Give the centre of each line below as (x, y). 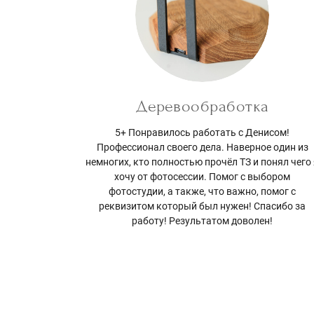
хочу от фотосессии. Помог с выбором (203, 177)
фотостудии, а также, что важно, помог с (203, 192)
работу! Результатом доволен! (203, 221)
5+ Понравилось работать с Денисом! (203, 133)
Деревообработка (202, 107)
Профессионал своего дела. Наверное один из (202, 148)
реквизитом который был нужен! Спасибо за (203, 206)
